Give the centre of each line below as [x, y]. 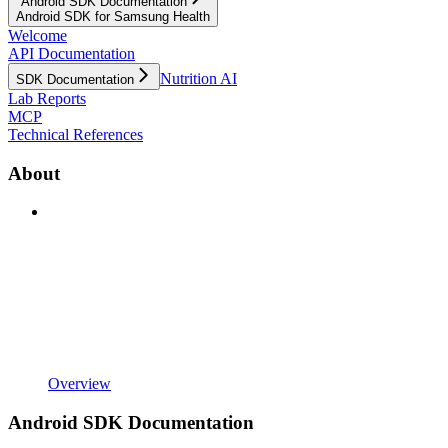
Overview [79, 384]
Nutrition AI [198, 78]
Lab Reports [47, 98]
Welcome [37, 35]
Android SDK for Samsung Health [113, 16]
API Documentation [71, 53]
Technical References [75, 134]
